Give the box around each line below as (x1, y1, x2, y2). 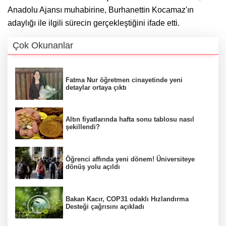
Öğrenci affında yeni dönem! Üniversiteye (66, 155, 195, 163)
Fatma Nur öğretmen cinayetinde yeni (66, 76, 183, 84)
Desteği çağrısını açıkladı (66, 202, 144, 210)
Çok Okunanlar (13, 40, 73, 51)
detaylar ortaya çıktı (66, 83, 127, 91)
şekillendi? (66, 123, 100, 131)
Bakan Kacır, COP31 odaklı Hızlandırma (66, 195, 189, 203)
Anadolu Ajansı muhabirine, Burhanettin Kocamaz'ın (8, 6, 194, 15)
